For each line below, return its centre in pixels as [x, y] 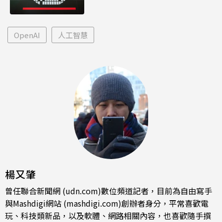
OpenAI [27, 35]
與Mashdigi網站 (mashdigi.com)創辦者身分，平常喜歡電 [107, 203]
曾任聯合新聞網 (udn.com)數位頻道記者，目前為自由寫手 [109, 191]
